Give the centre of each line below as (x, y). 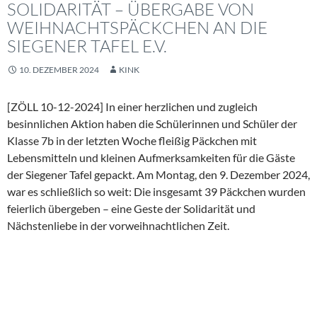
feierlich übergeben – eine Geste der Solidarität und (131, 208)
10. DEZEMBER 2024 (59, 69)
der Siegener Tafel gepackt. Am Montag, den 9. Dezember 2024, (158, 174)
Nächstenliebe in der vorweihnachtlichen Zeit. (118, 225)
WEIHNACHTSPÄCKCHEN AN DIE (137, 27)
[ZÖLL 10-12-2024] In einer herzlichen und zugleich (132, 106)
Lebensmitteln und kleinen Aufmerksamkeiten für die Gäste (151, 157)
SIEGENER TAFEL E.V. (87, 46)
